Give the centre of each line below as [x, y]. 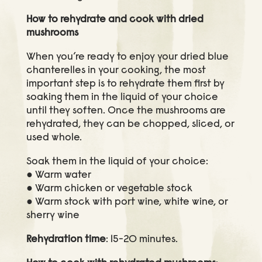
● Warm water [58, 175]
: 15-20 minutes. [142, 239]
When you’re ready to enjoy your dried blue [127, 57]
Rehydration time [66, 239]
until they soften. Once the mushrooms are [126, 111]
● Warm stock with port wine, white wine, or [127, 202]
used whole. [54, 138]
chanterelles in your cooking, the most [116, 70]
